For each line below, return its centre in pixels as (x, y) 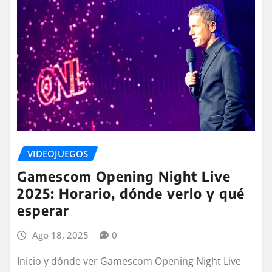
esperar (43, 210)
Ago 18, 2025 (60, 235)
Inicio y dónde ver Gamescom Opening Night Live (129, 261)
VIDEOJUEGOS (58, 154)
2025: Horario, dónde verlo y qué (131, 193)
